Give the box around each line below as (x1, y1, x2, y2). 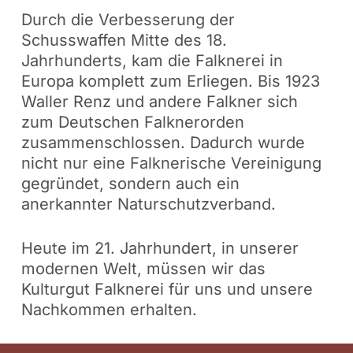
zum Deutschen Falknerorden (20, 113, 244, 132)
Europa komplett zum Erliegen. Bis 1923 (20, 72, 320, 91)
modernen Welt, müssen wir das (20, 259, 266, 279)
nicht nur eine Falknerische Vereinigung (20, 154, 321, 173)
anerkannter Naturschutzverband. (20, 195, 276, 214)
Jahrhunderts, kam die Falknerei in (20, 51, 283, 71)
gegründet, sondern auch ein (20, 174, 240, 194)
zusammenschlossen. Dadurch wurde (20, 133, 305, 153)
